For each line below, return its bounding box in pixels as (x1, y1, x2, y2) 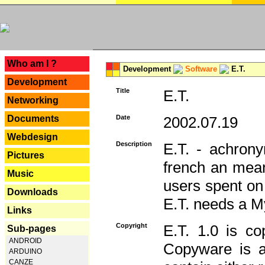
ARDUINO (7, 247, 42, 256)
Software (185, 64, 217, 73)
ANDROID (7, 237, 42, 245)
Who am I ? (7, 59, 57, 69)
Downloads (7, 187, 58, 197)
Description (116, 140, 152, 147)
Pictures (7, 150, 44, 160)
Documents (7, 114, 59, 124)
